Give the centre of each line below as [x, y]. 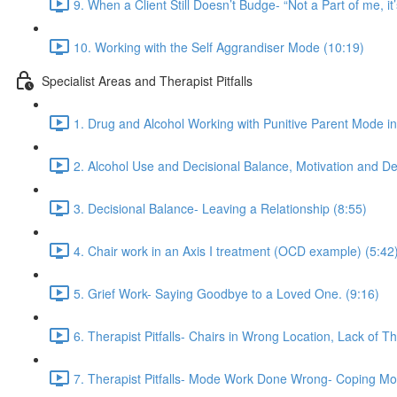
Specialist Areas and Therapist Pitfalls [147, 80]
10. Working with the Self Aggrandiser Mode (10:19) [219, 47]
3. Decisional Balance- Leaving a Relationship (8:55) [220, 208]
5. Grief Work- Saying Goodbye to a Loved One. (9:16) [226, 293]
